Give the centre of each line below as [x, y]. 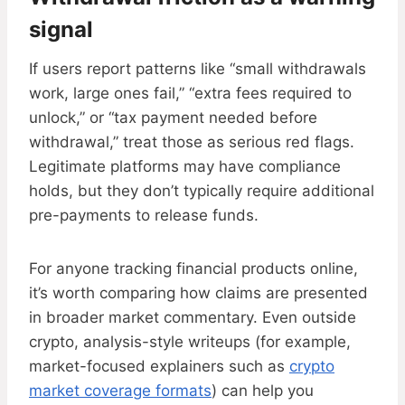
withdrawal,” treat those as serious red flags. [192, 142]
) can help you [263, 391]
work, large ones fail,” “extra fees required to [190, 94]
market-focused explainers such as [159, 367]
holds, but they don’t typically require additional [202, 191]
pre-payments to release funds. [144, 216]
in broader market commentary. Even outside [193, 318]
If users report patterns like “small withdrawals [198, 69]
